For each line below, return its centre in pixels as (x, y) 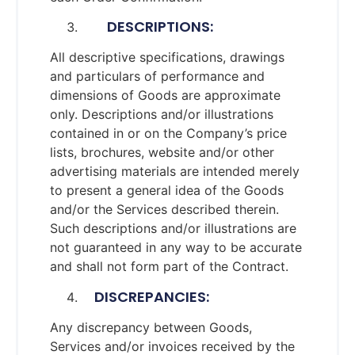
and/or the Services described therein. (164, 210)
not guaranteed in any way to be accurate (176, 248)
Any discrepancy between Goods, (151, 327)
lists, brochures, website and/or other (162, 153)
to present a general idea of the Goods (167, 191)
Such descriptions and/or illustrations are (173, 229)
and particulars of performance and (157, 76)
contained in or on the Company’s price (168, 134)
